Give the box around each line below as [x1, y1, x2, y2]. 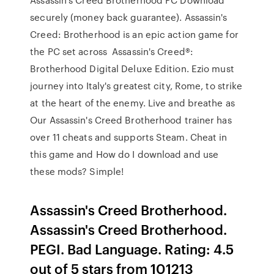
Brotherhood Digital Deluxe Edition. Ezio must [30, 62, 234, 75]
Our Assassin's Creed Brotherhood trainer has [30, 113, 232, 127]
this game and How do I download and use [30, 147, 219, 161]
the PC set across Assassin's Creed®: [30, 45, 193, 58]
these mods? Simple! [30, 165, 124, 178]
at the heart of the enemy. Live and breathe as [30, 96, 237, 109]
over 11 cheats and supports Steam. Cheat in [30, 130, 228, 144]
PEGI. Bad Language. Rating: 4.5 [30, 239, 234, 258]
